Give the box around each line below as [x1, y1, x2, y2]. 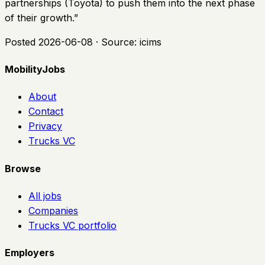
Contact [28, 105, 63, 118]
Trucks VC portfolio [28, 219, 117, 231]
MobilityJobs [5, 63, 65, 76]
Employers [5, 247, 54, 259]
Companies [28, 204, 78, 216]
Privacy [28, 120, 62, 132]
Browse [5, 162, 41, 174]
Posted [5, 35, 38, 48]
